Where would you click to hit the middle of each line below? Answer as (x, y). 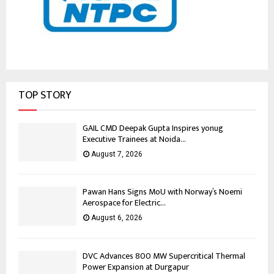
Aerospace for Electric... (124, 203)
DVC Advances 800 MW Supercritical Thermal (164, 256)
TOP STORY (45, 95)
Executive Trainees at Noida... (134, 139)
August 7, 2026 (117, 154)
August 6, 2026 (117, 218)
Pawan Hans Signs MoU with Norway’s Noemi (162, 192)
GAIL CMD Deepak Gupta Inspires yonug (153, 128)
